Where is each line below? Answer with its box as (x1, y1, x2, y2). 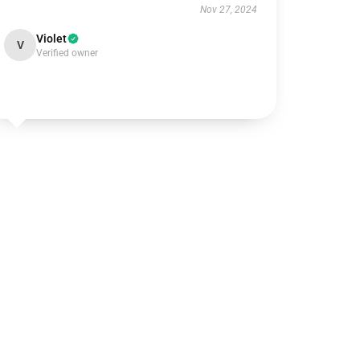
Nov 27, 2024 (199, 4, 257, 15)
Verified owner (36, 47, 99, 59)
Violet (36, 32, 67, 45)
